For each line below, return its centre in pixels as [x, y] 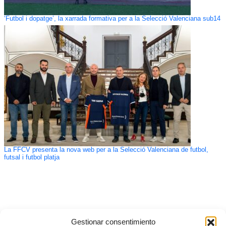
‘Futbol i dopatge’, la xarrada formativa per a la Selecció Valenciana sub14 [112, 18]
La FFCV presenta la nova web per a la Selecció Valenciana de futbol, [106, 150]
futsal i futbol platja [32, 157]
